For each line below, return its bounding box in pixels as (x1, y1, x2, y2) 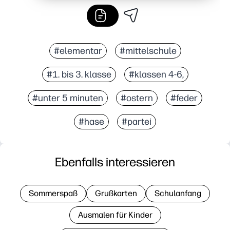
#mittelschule (119, 45, 177, 56)
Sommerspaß (29, 188, 78, 198)
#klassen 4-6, (128, 68, 184, 80)
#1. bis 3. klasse (46, 68, 111, 80)
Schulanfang (155, 188, 201, 198)
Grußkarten (95, 188, 137, 198)
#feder (170, 92, 198, 104)
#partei (122, 116, 151, 127)
